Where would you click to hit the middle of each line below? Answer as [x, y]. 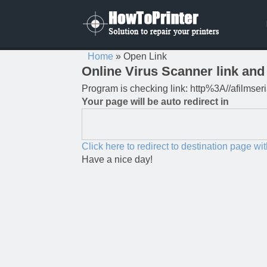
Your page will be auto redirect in [155, 102]
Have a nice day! [117, 159]
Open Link [144, 56]
